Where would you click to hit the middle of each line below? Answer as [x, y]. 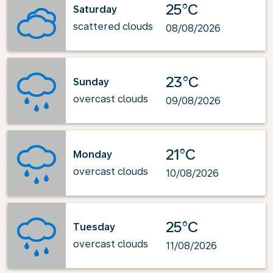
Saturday [95, 9]
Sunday [91, 82]
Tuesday [94, 227]
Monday [93, 154]
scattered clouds [113, 26]
